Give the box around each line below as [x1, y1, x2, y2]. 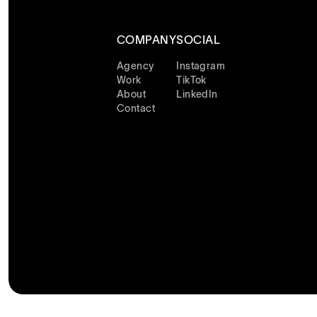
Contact [117, 103, 155, 115]
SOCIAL [176, 33, 221, 47]
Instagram [176, 60, 226, 72]
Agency [117, 60, 154, 72]
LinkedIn [176, 88, 218, 100]
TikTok [176, 74, 207, 86]
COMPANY [117, 33, 177, 47]
